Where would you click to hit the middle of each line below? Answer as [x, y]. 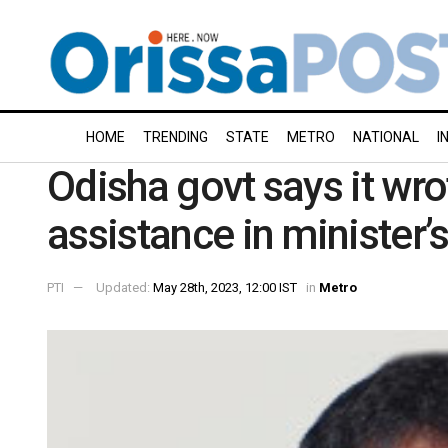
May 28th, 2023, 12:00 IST [225, 287]
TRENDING [175, 137]
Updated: [124, 287]
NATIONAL [386, 137]
